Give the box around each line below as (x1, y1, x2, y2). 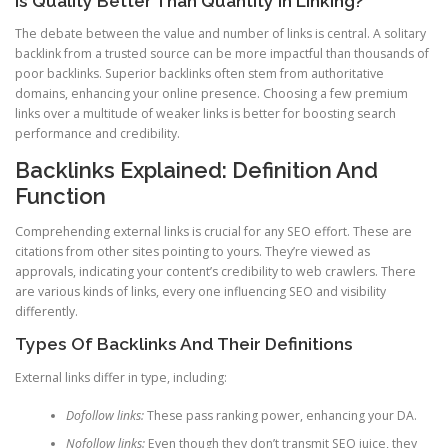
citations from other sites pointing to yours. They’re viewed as (15, 243, 370, 261)
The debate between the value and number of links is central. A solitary (15, 25, 426, 42)
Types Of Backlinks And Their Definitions (15, 334, 353, 355)
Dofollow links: (65, 406, 144, 424)
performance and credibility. (15, 125, 180, 142)
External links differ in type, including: (15, 368, 227, 386)
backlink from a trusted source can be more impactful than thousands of (15, 45, 429, 62)
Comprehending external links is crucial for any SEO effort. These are (15, 223, 412, 241)
